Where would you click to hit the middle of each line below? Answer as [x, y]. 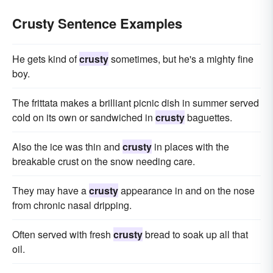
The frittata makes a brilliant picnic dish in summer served [136, 103]
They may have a [51, 190]
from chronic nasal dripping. [72, 205]
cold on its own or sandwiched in [84, 117]
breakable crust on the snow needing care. [104, 161]
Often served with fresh [63, 234]
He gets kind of [46, 59]
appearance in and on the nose [186, 190]
